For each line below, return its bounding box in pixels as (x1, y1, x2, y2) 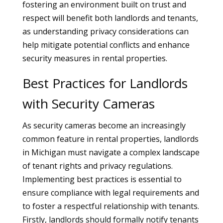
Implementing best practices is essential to (22, 174, 182, 185)
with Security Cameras (22, 95, 155, 112)
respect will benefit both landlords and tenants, (22, 12, 198, 23)
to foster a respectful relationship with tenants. (22, 201, 199, 212)
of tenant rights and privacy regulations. (22, 160, 173, 171)
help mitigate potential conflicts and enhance (22, 39, 190, 50)
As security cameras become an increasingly (22, 120, 186, 131)
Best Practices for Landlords (22, 74, 188, 92)
